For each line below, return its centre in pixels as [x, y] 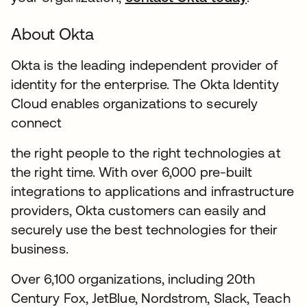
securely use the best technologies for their [145, 229]
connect [37, 122]
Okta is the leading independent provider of [145, 65]
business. [40, 248]
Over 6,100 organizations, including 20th [133, 279]
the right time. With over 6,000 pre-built [132, 172]
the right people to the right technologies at [146, 152]
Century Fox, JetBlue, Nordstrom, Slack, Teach [151, 298]
